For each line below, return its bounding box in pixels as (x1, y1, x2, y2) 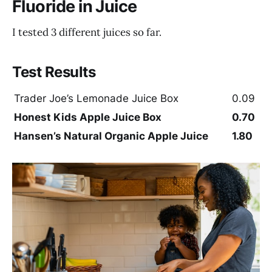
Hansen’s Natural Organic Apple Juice (14, 129, 208, 142)
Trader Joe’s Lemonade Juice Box (14, 92, 178, 104)
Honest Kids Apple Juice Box (14, 110, 161, 123)
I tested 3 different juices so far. (12, 25, 161, 39)
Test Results (12, 63, 96, 81)
